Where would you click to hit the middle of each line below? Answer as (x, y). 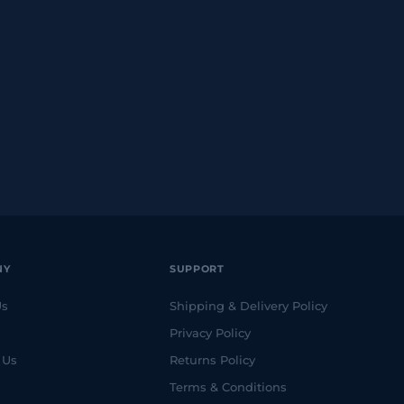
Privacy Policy (211, 333)
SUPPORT (197, 269)
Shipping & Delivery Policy (249, 306)
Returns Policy (213, 360)
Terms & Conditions (229, 387)
